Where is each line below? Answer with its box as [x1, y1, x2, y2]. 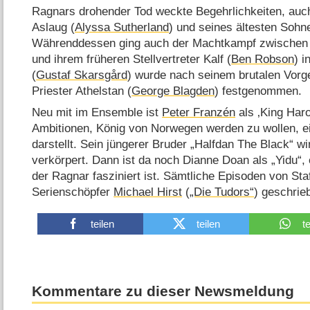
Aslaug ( [32, 20, 75, 34]
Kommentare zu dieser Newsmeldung [32, 282, 295, 300]
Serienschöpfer [32, 185, 114, 199]
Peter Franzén [162, 106, 236, 120]
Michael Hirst [113, 185, 183, 199]
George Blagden [131, 84, 215, 98]
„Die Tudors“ [190, 185, 255, 199]
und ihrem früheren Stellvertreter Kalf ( [32, 52, 232, 66]
